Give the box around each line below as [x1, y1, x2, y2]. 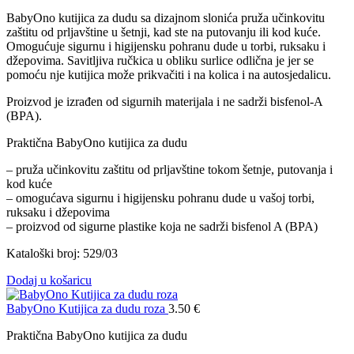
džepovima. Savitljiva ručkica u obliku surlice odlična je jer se [6, 53, 314, 67]
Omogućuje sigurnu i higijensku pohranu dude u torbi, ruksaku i [6, 39, 326, 53]
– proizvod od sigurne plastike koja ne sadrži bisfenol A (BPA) [6, 219, 318, 233]
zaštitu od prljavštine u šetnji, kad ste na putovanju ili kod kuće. [6, 24, 321, 39]
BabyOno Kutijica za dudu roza [6, 301, 168, 315]
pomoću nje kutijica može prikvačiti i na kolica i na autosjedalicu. [6, 67, 331, 81]
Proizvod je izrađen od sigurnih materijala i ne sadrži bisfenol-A [6, 94, 322, 108]
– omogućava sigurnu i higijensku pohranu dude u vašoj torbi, [6, 190, 314, 205]
